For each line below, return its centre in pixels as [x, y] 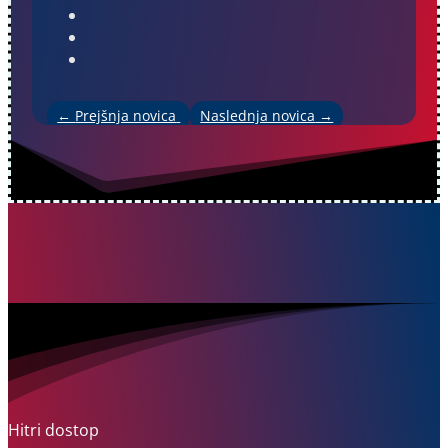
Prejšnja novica [126, 115]
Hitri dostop [53, 429]
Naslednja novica [258, 115]
